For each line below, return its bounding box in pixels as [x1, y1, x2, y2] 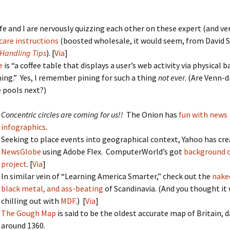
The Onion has [123, 109, 179, 120]
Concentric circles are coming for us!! [1, 109, 123, 120]
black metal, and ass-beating [1, 183, 103, 194]
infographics [1, 122, 46, 132]
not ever [158, 72, 185, 83]
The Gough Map [1, 208, 56, 218]
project [1, 159, 27, 169]
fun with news [179, 109, 227, 120]
